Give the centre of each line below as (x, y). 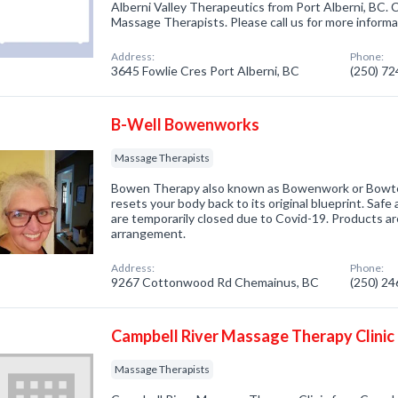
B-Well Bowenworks (186, 124)
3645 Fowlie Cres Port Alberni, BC (206, 71)
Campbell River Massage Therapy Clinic (253, 336)
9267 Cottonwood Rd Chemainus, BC (215, 282)
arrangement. (149, 233)
